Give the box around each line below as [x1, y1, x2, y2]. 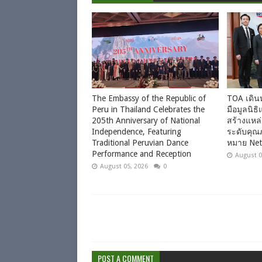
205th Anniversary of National [92, 116, 200, 125]
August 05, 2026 [100, 163, 148, 170]
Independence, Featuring [92, 127, 181, 136]
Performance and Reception [92, 149, 191, 158]
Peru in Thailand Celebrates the [92, 105, 205, 114]
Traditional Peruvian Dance [92, 138, 188, 147]
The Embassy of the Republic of [92, 94, 206, 103]
